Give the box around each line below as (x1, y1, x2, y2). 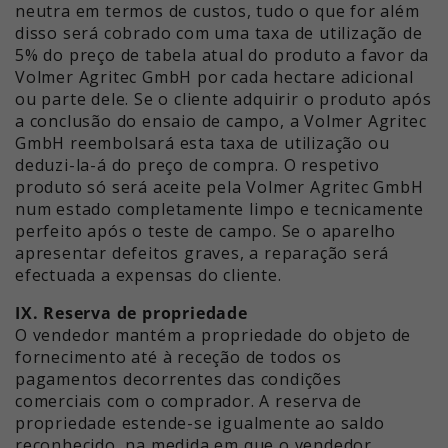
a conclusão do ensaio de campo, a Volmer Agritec (15, 110, 427, 133)
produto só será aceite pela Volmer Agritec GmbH (15, 176, 424, 199)
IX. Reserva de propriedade (15, 302, 248, 325)
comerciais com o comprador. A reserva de (15, 390, 362, 413)
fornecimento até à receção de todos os (15, 346, 342, 369)
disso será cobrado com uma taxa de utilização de (15, 22, 423, 45)
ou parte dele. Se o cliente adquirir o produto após (15, 88, 432, 111)
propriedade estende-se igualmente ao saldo (15, 412, 385, 435)
